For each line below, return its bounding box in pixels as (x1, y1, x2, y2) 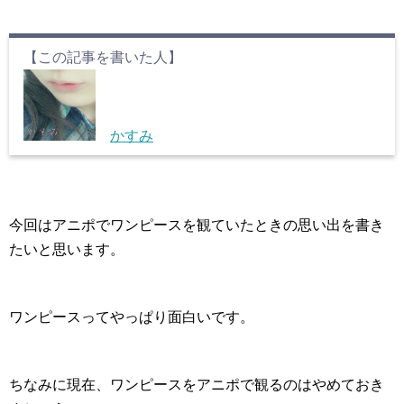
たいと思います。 (9, 241, 124, 257)
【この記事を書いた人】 (23, 49, 182, 65)
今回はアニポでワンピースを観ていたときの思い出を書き (9, 216, 384, 233)
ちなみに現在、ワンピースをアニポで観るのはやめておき (9, 376, 384, 392)
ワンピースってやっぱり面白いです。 (9, 308, 254, 325)
